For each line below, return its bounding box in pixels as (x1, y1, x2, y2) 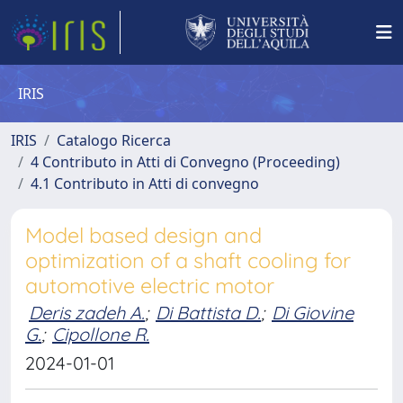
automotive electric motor (25, 273, 274, 299)
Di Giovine (272, 301, 354, 324)
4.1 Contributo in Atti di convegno (31, 174, 259, 193)
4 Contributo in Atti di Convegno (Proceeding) (31, 152, 340, 172)
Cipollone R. (52, 323, 149, 345)
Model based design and (25, 222, 262, 248)
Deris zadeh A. (29, 301, 145, 324)
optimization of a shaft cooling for (25, 247, 351, 273)
